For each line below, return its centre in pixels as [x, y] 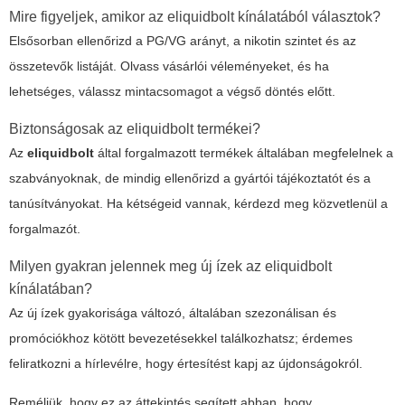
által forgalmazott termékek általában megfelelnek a [244, 152]
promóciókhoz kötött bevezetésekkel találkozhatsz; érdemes [181, 338]
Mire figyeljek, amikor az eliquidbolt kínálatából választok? [195, 16]
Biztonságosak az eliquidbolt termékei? [135, 128]
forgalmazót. [45, 228]
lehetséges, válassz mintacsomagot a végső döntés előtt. [172, 91]
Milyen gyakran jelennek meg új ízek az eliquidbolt [170, 266]
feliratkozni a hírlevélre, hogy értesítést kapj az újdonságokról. [186, 363]
